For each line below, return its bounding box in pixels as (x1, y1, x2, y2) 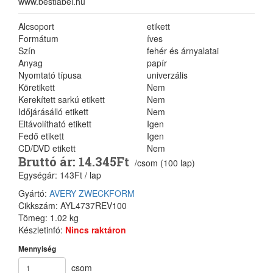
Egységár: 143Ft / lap (18, 169, 101, 181)
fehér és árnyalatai (147, 44, 219, 57)
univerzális (147, 69, 188, 81)
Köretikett (18, 81, 55, 93)
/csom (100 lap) (135, 157, 195, 169)
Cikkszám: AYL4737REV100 (18, 199, 127, 211)
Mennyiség (18, 243, 56, 254)
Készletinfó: (18, 224, 65, 236)
